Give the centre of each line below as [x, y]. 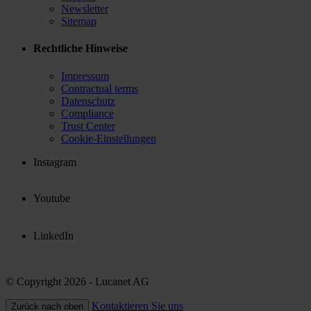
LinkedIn [53, 235]
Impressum [85, 76]
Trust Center [88, 126]
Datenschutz [88, 101]
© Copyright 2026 [46, 281]
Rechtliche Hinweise [81, 49]
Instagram [55, 162]
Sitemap [79, 21]
